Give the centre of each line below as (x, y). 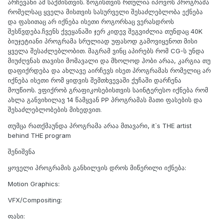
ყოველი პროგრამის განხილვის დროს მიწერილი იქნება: (97, 167)
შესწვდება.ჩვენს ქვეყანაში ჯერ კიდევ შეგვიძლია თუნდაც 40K (105, 31)
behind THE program (39, 135)
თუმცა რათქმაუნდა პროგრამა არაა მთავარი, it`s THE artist (100, 125)
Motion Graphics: (34, 184)
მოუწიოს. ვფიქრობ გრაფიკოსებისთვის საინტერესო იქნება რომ (108, 90)
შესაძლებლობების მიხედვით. (55, 109)
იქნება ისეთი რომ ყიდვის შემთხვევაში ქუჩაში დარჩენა (95, 80)
